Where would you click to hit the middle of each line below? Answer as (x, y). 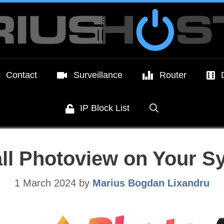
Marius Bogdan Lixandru (151, 183)
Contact (22, 75)
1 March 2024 (45, 183)
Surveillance (98, 75)
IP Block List (105, 108)
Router (173, 75)
